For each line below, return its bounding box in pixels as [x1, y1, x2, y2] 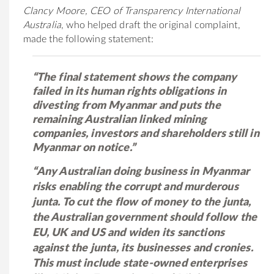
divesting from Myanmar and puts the [32, 100, 221, 111]
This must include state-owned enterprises [32, 257, 247, 269]
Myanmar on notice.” [32, 142, 135, 154]
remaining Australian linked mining [32, 114, 207, 125]
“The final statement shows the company [32, 72, 237, 83]
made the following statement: [23, 34, 154, 44]
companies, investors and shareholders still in [32, 128, 259, 139]
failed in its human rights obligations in [32, 86, 226, 97]
